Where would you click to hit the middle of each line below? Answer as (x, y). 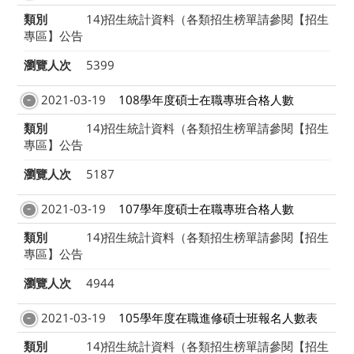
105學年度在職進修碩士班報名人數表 (218, 318)
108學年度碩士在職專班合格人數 (206, 100)
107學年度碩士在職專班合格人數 (206, 209)
